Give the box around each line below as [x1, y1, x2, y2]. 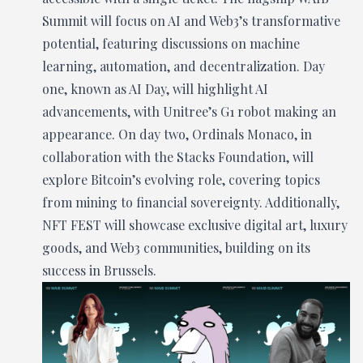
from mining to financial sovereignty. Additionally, [42, 194, 340, 211]
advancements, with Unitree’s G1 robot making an [42, 103, 336, 120]
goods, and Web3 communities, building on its [42, 239, 310, 256]
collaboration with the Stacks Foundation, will [42, 148, 314, 165]
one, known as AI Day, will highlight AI [42, 80, 268, 97]
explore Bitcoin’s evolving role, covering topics [42, 171, 320, 188]
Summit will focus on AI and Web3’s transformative [42, 12, 340, 29]
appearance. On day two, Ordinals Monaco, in [42, 126, 312, 143]
